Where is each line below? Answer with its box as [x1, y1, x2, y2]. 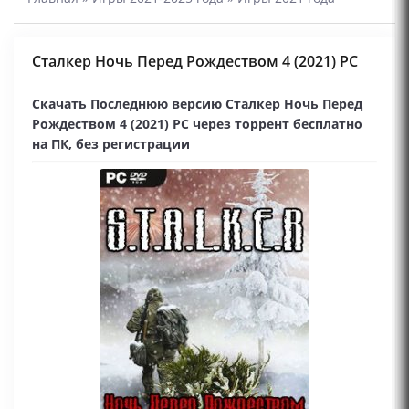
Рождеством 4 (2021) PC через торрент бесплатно [32, 115, 362, 132]
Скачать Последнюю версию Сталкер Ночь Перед [32, 95, 362, 112]
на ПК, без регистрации [32, 135, 190, 152]
